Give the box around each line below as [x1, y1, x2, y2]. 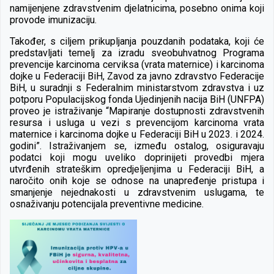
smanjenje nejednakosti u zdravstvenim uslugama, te [10, 186, 264, 198]
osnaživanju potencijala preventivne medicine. [10, 198, 204, 210]
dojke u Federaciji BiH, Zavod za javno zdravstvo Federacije [10, 70, 264, 82]
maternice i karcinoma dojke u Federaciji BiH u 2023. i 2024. [10, 128, 264, 140]
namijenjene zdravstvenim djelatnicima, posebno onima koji [10, 2, 264, 14]
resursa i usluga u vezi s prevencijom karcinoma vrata [10, 116, 264, 128]
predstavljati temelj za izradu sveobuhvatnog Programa [10, 46, 264, 59]
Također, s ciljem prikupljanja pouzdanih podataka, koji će [10, 35, 264, 47]
